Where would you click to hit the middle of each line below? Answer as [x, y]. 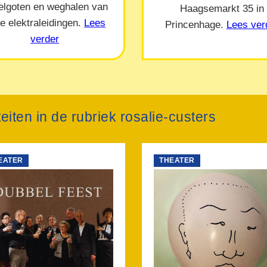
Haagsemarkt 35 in [222, 8]
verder [45, 38]
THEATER [177, 161]
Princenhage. [195, 24]
